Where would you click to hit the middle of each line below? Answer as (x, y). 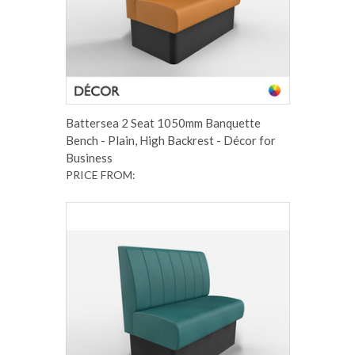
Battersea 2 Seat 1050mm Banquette (163, 122)
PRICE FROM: (100, 174)
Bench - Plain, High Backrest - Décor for (170, 140)
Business (89, 157)
